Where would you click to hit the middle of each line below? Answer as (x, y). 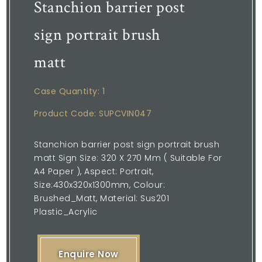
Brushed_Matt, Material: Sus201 (102, 198)
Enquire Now (89, 254)
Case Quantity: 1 (70, 91)
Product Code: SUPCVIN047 (93, 113)
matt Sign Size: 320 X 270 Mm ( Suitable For (128, 158)
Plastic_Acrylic (66, 211)
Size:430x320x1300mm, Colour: (100, 185)
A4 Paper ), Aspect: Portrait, (94, 171)
